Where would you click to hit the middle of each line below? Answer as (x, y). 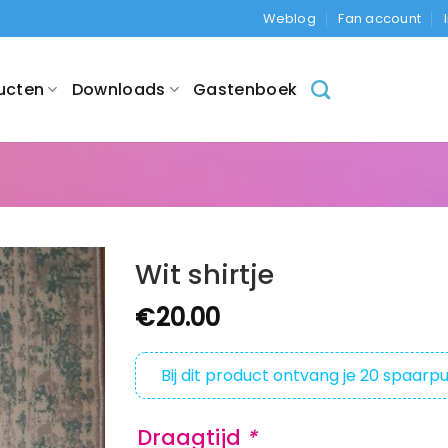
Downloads (118, 89)
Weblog (289, 18)
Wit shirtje (204, 274)
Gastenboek (245, 89)
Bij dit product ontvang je (260, 375)
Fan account (380, 18)
